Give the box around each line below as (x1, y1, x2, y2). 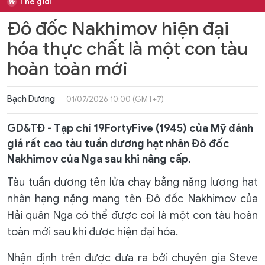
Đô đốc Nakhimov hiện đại (7, 17, 230, 40)
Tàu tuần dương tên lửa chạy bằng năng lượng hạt (7, 176, 258, 189)
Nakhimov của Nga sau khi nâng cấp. (7, 153, 191, 166)
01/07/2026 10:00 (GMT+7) (66, 94, 164, 104)
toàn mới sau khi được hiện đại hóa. (7, 225, 178, 238)
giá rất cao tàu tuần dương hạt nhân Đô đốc (7, 137, 230, 150)
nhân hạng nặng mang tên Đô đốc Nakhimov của (7, 192, 258, 205)
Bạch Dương (7, 94, 55, 104)
